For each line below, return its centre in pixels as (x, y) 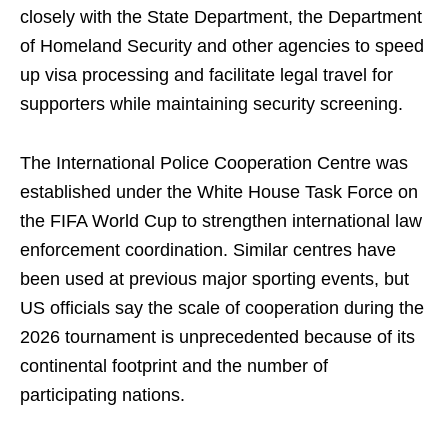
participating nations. (102, 395)
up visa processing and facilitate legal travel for (206, 75)
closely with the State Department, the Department (221, 17)
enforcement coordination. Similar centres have (208, 250)
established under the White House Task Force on (219, 192)
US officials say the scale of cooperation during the (222, 308)
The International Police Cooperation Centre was (214, 163)
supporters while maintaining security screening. (211, 104)
